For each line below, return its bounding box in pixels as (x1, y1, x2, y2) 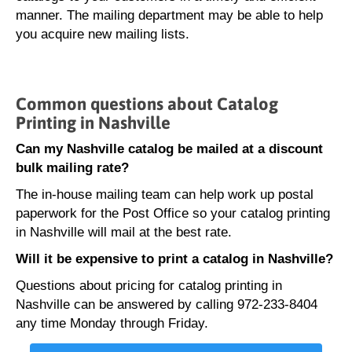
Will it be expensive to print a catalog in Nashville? (16, 251, 333, 266)
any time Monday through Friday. (16, 316, 208, 331)
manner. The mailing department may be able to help (16, 8, 323, 23)
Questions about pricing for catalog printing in (16, 278, 282, 293)
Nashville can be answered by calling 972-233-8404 (16, 297, 317, 312)
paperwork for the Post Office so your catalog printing (16, 206, 330, 221)
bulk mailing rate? (16, 160, 129, 175)
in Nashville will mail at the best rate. (16, 225, 232, 240)
